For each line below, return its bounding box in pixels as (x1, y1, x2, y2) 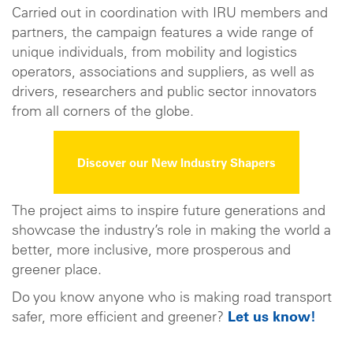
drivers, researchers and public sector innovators (12, 85, 317, 100)
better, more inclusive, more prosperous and (12, 243, 291, 258)
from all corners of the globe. (12, 105, 194, 120)
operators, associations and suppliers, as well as (12, 65, 314, 80)
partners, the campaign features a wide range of (12, 26, 314, 41)
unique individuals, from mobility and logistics (12, 46, 297, 61)
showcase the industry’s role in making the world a (12, 224, 331, 239)
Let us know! (228, 311, 316, 326)
